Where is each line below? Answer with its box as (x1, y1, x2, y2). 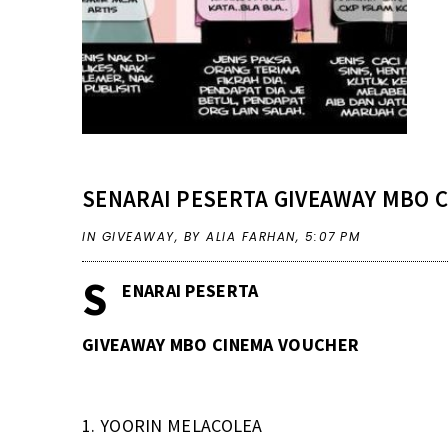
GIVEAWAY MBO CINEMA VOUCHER (82, 332, 360, 356)
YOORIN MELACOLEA (99, 413, 263, 437)
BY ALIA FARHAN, (183, 227, 305, 245)
